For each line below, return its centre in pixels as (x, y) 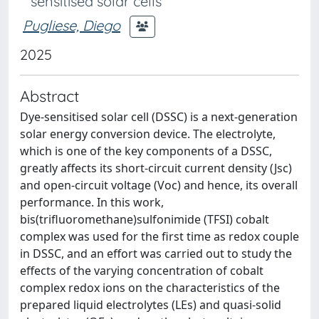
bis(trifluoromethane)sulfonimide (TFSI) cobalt (145, 219)
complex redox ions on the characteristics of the (150, 288)
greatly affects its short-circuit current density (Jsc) (156, 168)
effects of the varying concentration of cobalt (142, 271)
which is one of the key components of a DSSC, (146, 151)
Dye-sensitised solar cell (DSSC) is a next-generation (159, 117)
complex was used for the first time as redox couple (159, 236)
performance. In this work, (92, 202)
